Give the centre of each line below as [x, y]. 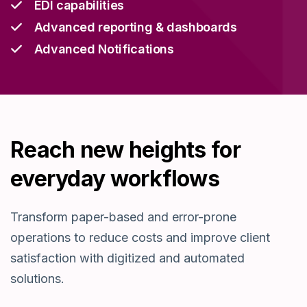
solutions [36, 279]
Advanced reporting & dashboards [135, 27]
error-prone [204, 217]
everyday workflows [115, 179]
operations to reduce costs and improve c [128, 238]
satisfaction [43, 258]
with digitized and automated [160, 258]
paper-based [106, 217]
